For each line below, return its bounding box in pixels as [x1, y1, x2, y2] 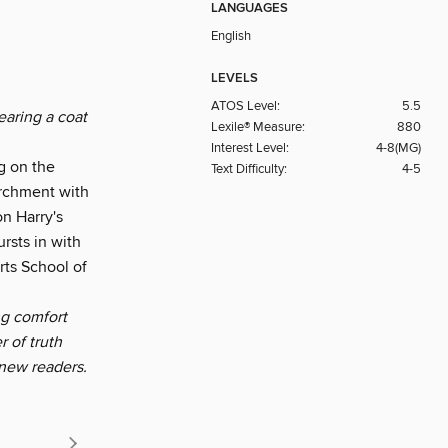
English [211, 28, 251, 45]
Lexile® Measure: [211, 119, 305, 136]
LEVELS [211, 70, 258, 88]
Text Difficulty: [211, 161, 287, 178]
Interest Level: [211, 140, 289, 157]
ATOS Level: [211, 98, 280, 115]
